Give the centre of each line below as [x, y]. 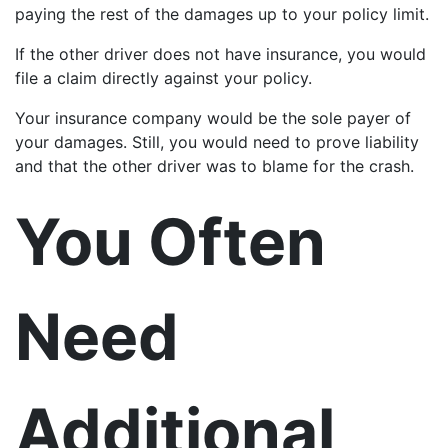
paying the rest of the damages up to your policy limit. [222, 13]
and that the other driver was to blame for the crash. [214, 165]
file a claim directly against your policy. [163, 77]
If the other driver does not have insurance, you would [220, 53]
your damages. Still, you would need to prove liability [217, 141]
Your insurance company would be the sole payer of [213, 117]
